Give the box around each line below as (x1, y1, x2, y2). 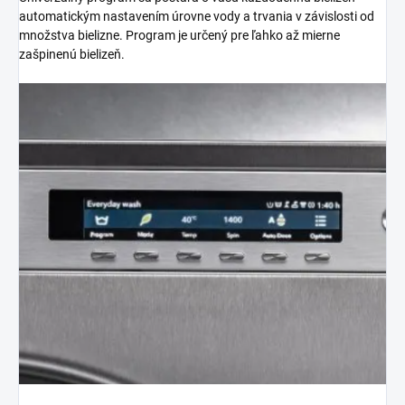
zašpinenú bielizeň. (19, 46, 125, 61)
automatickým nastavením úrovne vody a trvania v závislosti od (19, 8, 374, 24)
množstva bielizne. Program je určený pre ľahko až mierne (19, 27, 340, 42)
